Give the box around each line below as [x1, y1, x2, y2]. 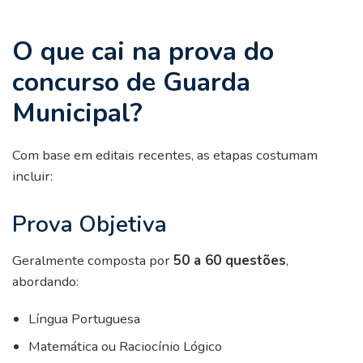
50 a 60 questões [173, 250, 286, 270]
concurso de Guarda [12, 64, 250, 100]
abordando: [12, 271, 79, 291]
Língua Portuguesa [28, 309, 140, 328]
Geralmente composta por [12, 250, 173, 270]
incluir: [12, 166, 53, 186]
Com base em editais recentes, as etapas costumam [12, 145, 318, 164]
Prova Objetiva [12, 208, 167, 240]
